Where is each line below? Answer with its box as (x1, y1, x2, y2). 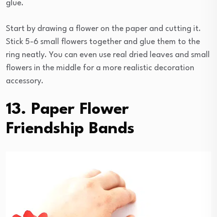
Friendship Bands (6, 121, 135, 138)
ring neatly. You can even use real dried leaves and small (6, 51, 210, 60)
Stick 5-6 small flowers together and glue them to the (6, 38, 200, 46)
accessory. (6, 77, 44, 86)
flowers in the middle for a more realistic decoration (6, 64, 194, 73)
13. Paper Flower (6, 102, 129, 118)
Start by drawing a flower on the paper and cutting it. (6, 25, 201, 33)
